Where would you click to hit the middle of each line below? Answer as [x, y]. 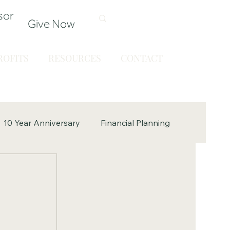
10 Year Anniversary [42, 122]
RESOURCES [74, 58]
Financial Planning [136, 122]
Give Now [51, 24]
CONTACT [141, 58]
